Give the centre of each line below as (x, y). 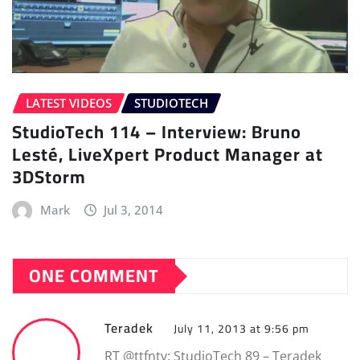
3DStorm (49, 177)
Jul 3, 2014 (134, 210)
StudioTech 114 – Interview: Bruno (157, 132)
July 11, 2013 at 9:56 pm (241, 329)
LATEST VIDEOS (69, 102)
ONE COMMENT (94, 276)
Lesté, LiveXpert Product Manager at (168, 155)
